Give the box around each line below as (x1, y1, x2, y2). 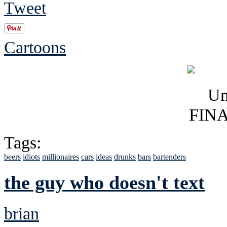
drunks (114, 152, 136, 161)
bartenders (153, 152, 186, 161)
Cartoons (4, 37, 66, 57)
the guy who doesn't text (4, 172, 205, 194)
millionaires (42, 152, 79, 161)
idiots (23, 152, 40, 161)
